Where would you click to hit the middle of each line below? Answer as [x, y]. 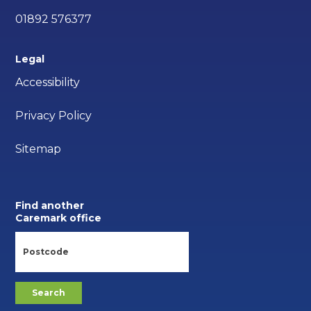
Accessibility [48, 83]
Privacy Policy [54, 116]
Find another [50, 206]
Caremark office [59, 218]
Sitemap [39, 149]
